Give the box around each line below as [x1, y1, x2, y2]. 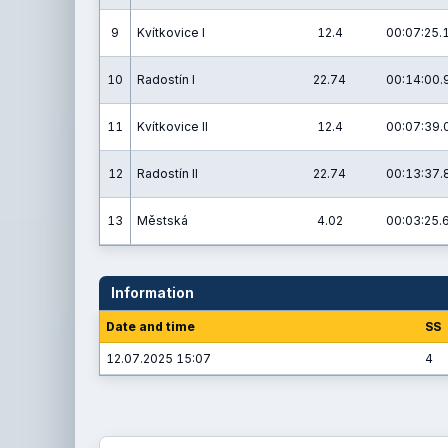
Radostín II [137, 166, 198, 181]
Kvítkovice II [137, 119, 208, 134]
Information [111, 284, 194, 301]
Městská [137, 213, 188, 228]
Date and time [106, 319, 195, 334]
